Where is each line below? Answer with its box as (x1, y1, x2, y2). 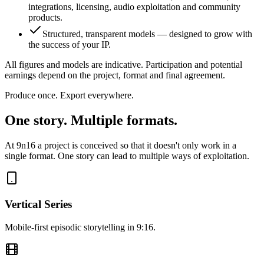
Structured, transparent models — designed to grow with (42, 28, 252, 39)
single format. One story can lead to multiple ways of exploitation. (5, 150, 249, 161)
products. (28, 12, 62, 22)
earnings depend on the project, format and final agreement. (5, 70, 225, 80)
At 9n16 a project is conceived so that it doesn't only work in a (5, 140, 236, 150)
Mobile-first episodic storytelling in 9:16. (5, 222, 156, 232)
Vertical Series (5, 198, 72, 211)
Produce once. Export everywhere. (5, 90, 134, 100)
